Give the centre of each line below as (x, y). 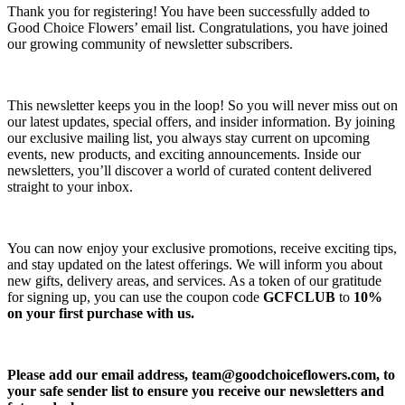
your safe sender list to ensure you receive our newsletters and (196, 391)
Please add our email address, (99, 374)
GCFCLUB (299, 297)
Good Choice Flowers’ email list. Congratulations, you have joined (198, 27)
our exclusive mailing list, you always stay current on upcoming (188, 137)
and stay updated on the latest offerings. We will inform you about (195, 264)
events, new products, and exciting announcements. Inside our (184, 154)
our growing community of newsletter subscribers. (150, 43)
